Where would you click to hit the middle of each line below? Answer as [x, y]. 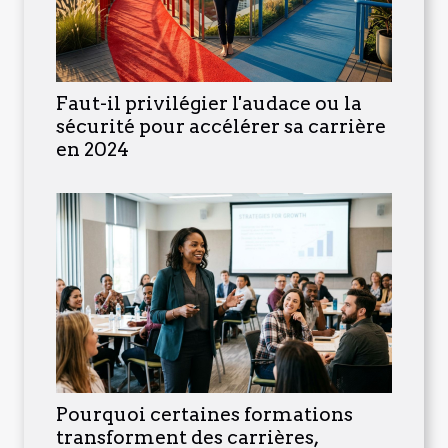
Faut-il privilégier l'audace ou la [209, 103]
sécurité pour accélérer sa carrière [221, 126]
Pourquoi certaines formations [204, 414]
